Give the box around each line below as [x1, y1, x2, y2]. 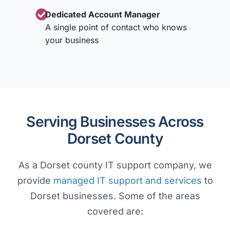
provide [17, 175, 53, 186]
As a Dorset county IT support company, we [18, 160, 212, 171]
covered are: [87, 206, 143, 217]
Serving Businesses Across [26, 113, 204, 131]
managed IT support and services [53, 175, 202, 186]
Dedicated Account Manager [45, 9, 160, 20]
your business [45, 35, 99, 46]
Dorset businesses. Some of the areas [30, 190, 200, 202]
